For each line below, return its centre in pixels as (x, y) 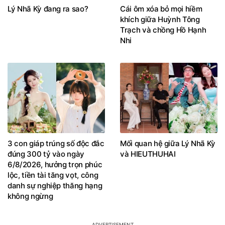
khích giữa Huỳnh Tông (160, 30)
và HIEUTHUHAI (148, 164)
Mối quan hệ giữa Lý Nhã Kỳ (168, 154)
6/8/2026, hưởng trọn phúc (55, 175)
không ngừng (30, 206)
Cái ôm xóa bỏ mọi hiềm (161, 19)
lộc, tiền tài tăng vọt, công (53, 185)
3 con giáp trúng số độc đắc (56, 154)
